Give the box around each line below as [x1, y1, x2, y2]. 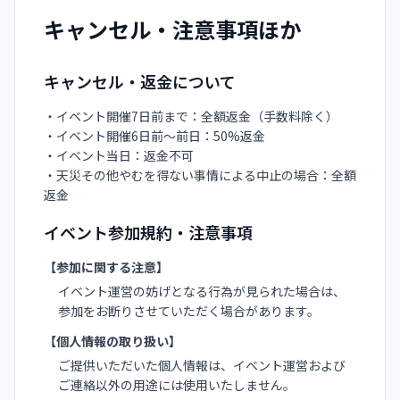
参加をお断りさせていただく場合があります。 [58, 302, 320, 320]
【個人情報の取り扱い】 [44, 332, 181, 350]
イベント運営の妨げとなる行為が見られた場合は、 [58, 282, 346, 300]
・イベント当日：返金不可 [44, 146, 194, 164]
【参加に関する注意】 [44, 258, 169, 276]
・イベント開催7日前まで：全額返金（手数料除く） [44, 107, 338, 125]
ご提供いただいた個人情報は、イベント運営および [58, 356, 346, 374]
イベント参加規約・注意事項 [44, 221, 253, 244]
